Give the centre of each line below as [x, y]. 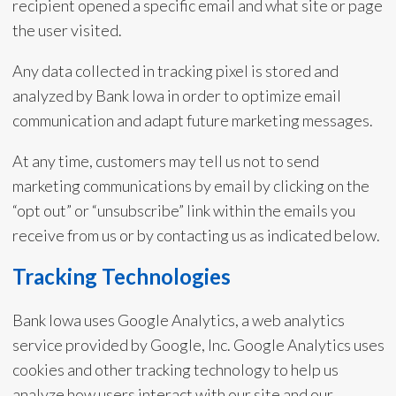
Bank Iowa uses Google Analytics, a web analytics [178, 320]
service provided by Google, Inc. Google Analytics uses [198, 345]
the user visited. [68, 30]
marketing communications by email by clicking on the [190, 186]
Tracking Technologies [121, 276]
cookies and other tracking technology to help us [175, 369]
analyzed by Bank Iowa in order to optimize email [176, 95]
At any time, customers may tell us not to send [165, 161]
